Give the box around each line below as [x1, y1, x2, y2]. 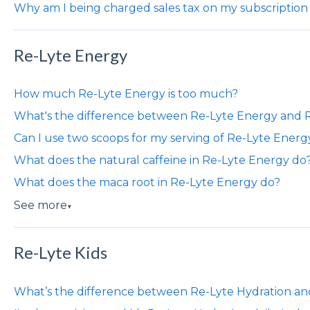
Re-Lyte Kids [13, 242, 107, 263]
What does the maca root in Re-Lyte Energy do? [13, 176, 280, 190]
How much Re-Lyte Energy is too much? [13, 87, 238, 101]
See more [13, 199, 67, 212]
